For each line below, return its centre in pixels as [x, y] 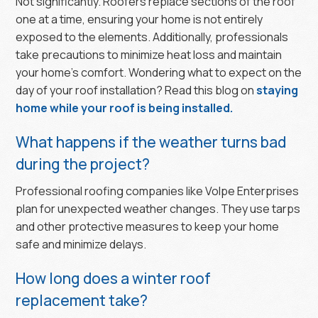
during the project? [83, 164]
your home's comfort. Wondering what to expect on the [159, 72]
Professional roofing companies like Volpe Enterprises [158, 191]
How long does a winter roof [114, 278]
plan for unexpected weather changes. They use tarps [158, 208]
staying [278, 90]
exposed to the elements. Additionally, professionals [152, 37]
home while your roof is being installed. [125, 108]
